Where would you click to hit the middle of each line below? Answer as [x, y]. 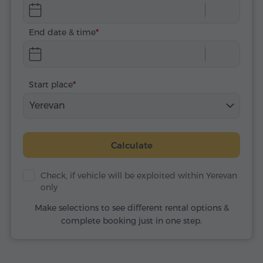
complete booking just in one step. [131, 221]
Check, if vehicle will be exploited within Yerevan [139, 176]
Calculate [131, 145]
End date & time [62, 32]
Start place [51, 85]
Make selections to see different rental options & [131, 208]
